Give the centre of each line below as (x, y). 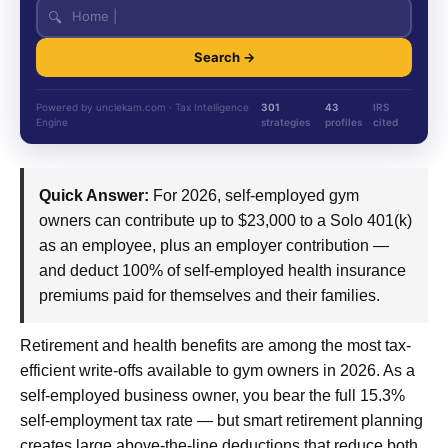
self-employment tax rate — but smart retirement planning (221, 420)
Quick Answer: (94, 195)
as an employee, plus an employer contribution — (214, 245)
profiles (343, 121)
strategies (286, 121)
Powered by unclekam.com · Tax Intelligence (142, 106)
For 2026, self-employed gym (254, 195)
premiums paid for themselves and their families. (209, 295)
